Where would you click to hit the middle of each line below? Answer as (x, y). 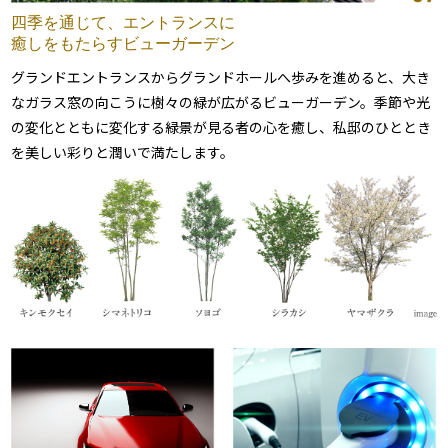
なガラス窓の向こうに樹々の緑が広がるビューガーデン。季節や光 (221, 102)
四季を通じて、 (67, 23)
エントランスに (179, 23)
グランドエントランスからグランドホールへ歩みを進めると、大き (221, 77)
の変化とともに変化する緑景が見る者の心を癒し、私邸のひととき (221, 127)
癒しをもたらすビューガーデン (123, 44)
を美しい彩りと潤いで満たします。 (123, 152)
